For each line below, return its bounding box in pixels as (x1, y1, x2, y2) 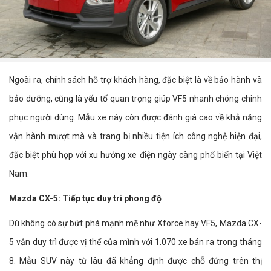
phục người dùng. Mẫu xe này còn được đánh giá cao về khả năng (9, 112, 262, 122)
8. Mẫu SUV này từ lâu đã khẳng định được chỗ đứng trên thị (9, 255, 262, 266)
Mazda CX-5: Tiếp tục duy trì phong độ (9, 193, 162, 203)
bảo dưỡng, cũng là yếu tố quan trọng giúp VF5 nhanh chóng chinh (9, 93, 262, 103)
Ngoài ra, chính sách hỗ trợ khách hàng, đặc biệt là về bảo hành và (9, 74, 262, 85)
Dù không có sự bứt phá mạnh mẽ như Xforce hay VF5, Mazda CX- (9, 218, 262, 228)
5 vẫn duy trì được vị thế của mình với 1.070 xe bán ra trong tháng (9, 237, 262, 247)
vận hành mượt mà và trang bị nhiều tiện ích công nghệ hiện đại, (9, 131, 262, 141)
